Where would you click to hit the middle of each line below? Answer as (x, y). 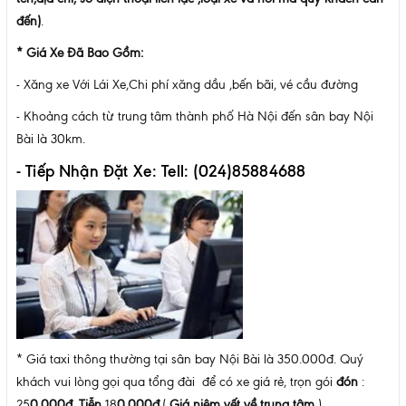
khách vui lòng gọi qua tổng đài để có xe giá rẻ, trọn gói (176, 382)
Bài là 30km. (51, 140)
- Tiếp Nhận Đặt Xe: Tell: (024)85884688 (161, 172)
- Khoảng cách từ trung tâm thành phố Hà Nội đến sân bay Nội (195, 117)
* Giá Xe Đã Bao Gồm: (80, 53)
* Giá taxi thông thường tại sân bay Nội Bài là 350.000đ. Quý (190, 360)
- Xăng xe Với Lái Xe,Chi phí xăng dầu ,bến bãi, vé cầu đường (187, 85)
